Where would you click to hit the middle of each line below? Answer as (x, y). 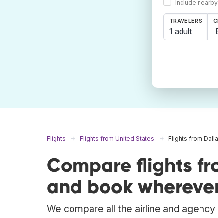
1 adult (181, 31)
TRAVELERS (186, 21)
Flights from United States (117, 139)
